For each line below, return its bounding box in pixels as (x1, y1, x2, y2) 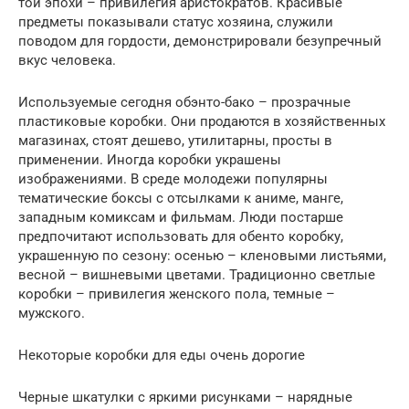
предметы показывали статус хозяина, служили (18, 14, 333, 31)
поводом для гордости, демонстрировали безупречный (18, 33, 382, 50)
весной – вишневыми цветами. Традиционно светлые (18, 267, 375, 284)
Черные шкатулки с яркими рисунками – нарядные (18, 389, 352, 406)
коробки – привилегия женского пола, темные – (18, 286, 335, 303)
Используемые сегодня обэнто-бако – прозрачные (18, 94, 351, 111)
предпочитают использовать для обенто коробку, (18, 228, 343, 246)
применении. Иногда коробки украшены (18, 152, 281, 169)
